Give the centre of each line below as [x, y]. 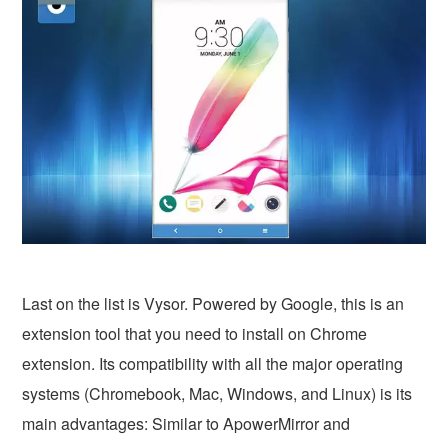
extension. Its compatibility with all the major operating [213, 363]
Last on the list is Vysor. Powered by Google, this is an [213, 303]
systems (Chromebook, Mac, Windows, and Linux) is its [217, 393]
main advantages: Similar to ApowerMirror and [186, 423]
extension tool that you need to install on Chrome [195, 333]
